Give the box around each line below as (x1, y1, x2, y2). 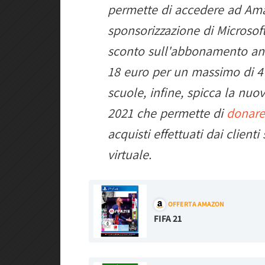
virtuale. (108, 146, 151, 163)
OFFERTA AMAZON (168, 199, 224, 208)
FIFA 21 (154, 212, 182, 225)
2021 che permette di (108, 105, 227, 121)
